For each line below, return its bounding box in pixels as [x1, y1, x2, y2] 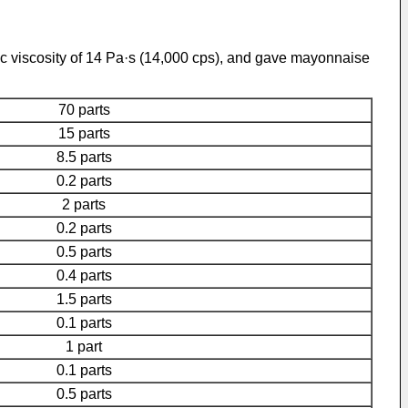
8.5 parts [56, 149, 112, 165]
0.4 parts [56, 268, 112, 283]
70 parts [57, 102, 110, 117]
